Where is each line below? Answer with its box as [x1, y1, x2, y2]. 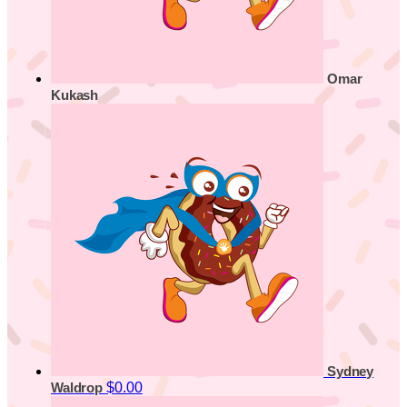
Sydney [327, 363, 374, 379]
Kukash [51, 87, 99, 103]
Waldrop [51, 380, 106, 395]
